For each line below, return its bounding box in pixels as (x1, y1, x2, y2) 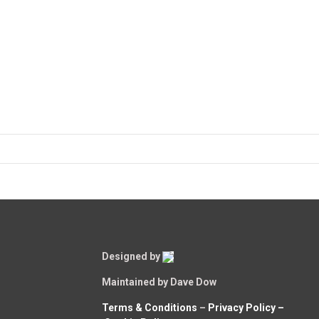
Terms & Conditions (102, 301, 198, 313)
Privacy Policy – (208, 301, 285, 313)
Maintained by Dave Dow (102, 276, 217, 288)
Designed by (102, 250, 163, 262)
